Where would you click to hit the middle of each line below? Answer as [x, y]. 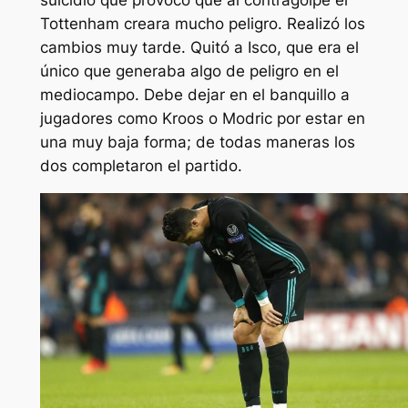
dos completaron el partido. [141, 165]
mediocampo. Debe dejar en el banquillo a [194, 94]
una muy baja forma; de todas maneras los [197, 142]
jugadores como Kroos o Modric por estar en [202, 118]
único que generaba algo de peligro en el [189, 71]
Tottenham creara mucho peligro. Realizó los [202, 23]
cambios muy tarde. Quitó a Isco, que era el [199, 47]
